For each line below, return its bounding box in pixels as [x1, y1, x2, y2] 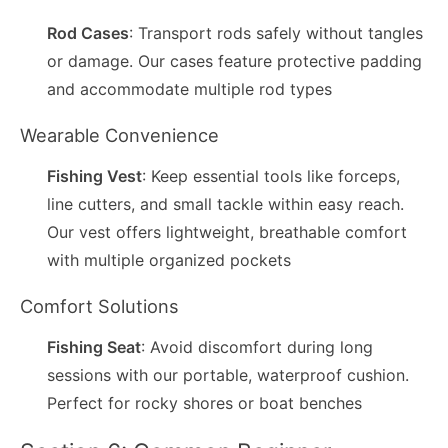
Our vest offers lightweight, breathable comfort [47, 222, 408, 243]
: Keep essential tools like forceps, [142, 166, 401, 187]
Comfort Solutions [20, 294, 179, 317]
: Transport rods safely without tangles [129, 23, 424, 44]
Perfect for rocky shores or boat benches [47, 393, 363, 414]
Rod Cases [47, 23, 130, 44]
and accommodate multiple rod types [47, 79, 333, 100]
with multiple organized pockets [47, 250, 292, 271]
